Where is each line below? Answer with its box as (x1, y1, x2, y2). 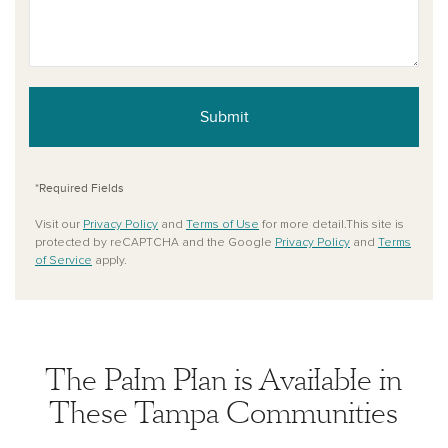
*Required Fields (35, 181, 124, 195)
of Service (35, 255, 92, 267)
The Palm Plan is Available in (45, 361, 402, 400)
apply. (92, 255, 127, 267)
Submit (199, 107, 249, 127)
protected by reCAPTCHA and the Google (35, 237, 275, 249)
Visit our (35, 219, 83, 231)
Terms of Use (186, 219, 259, 231)
